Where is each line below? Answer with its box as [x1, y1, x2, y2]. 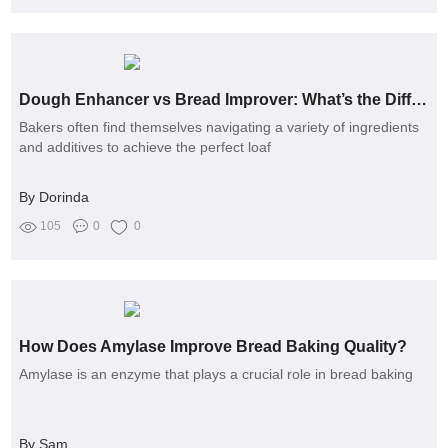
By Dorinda [19, 188, 90, 205]
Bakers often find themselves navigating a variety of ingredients [19, 118, 420, 135]
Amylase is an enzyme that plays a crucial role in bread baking [19, 365, 414, 382]
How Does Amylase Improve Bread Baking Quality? [19, 337, 408, 355]
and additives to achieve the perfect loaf [19, 138, 272, 155]
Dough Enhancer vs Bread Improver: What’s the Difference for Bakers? [411, 90, 428, 108]
